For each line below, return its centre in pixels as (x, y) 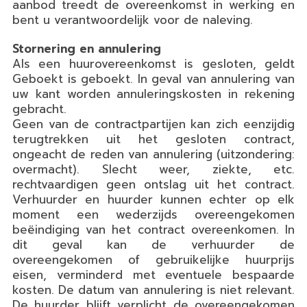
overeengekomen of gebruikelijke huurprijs (153, 259)
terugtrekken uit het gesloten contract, (153, 139)
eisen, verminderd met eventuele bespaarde (153, 274)
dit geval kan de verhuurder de (153, 244)
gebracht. (39, 109)
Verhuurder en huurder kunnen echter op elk (153, 199)
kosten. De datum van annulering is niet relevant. (153, 290)
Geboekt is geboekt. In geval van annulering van (153, 78)
